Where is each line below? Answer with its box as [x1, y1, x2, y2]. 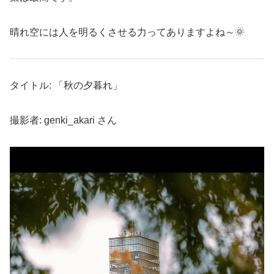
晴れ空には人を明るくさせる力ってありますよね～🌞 [10, 26, 245, 37]
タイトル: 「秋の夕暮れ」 [10, 80, 122, 91]
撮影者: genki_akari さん [10, 115, 117, 126]
